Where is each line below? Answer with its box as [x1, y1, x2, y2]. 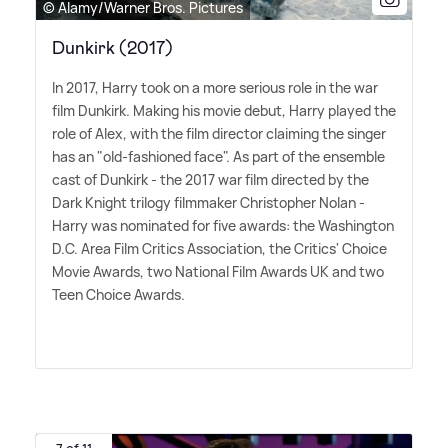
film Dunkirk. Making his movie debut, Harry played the [52, 101, 396, 121]
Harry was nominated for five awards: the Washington [52, 216, 394, 236]
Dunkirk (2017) [52, 36, 173, 61]
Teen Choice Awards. [52, 285, 185, 305]
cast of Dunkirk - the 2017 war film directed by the [52, 170, 369, 190]
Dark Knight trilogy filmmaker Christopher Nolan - [52, 193, 365, 213]
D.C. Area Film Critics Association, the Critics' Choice [52, 239, 387, 259]
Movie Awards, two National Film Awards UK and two [52, 262, 384, 282]
